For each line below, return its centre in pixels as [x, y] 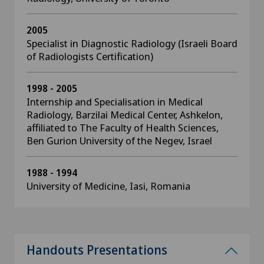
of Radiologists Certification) [90, 56]
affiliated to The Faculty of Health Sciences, [123, 128]
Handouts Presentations [97, 250]
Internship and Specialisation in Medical [115, 102]
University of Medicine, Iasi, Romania [108, 186]
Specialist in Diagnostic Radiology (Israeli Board [132, 43]
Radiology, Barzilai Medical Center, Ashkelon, [125, 115]
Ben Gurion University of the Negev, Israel [119, 141]
